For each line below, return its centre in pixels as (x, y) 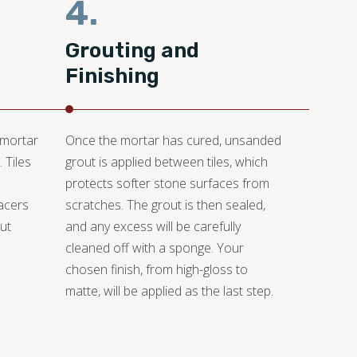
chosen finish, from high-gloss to (157, 270)
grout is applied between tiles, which (167, 162)
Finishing (112, 76)
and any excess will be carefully (153, 227)
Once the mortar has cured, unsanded (173, 141)
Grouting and (132, 51)
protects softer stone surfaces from (167, 184)
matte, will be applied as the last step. (169, 291)
